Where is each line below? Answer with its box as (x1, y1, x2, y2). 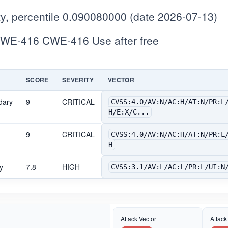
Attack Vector (121, 214, 156, 223)
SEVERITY (62, 75, 94, 84)
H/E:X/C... (108, 107, 149, 116)
